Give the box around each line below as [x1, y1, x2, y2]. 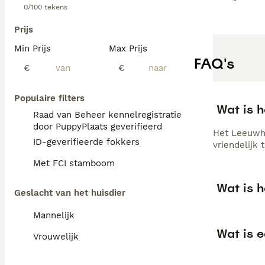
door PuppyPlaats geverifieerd [33, 121, 162, 132]
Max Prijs [109, 43, 147, 54]
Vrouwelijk [33, 231, 79, 242]
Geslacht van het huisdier [14, 188, 125, 198]
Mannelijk [33, 210, 75, 221]
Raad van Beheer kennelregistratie [33, 109, 182, 120]
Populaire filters [14, 93, 85, 104]
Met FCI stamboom [33, 158, 115, 169]
